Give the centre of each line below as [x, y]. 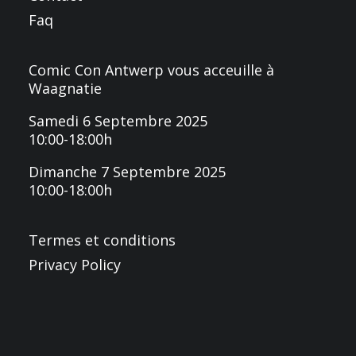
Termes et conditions [102, 240]
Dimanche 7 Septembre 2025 [127, 172]
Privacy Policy [75, 265]
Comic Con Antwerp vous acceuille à [151, 70]
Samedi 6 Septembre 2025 [118, 121]
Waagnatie [65, 88]
